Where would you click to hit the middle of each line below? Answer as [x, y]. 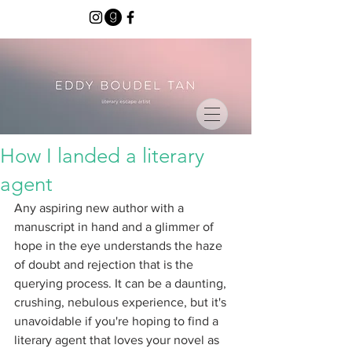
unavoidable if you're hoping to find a [118, 321]
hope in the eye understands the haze [120, 246]
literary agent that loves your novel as [118, 340]
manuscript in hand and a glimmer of [115, 227]
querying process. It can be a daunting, [122, 283]
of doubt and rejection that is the [105, 264]
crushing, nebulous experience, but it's [122, 302]
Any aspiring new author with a [101, 208]
